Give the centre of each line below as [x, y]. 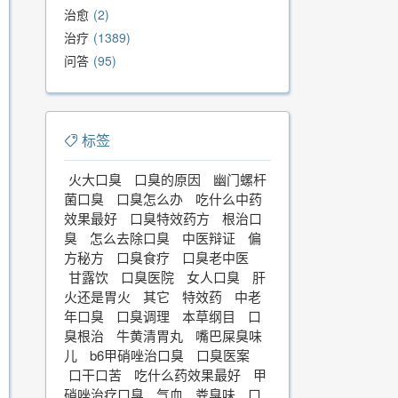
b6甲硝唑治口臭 [137, 355]
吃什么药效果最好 [187, 374]
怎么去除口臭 [130, 238]
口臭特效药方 [170, 218]
